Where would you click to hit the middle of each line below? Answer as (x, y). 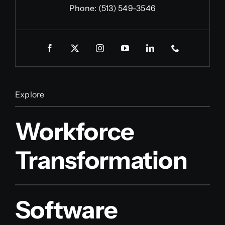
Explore (30, 94)
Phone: (84, 8)
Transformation (101, 160)
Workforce (75, 131)
